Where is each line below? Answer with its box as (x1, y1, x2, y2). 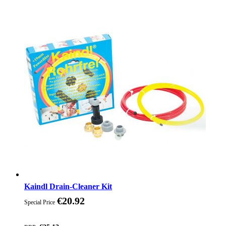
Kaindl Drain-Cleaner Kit (24, 182, 112, 191)
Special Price (24, 198, 55, 206)
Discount (24, 210, 53, 219)
